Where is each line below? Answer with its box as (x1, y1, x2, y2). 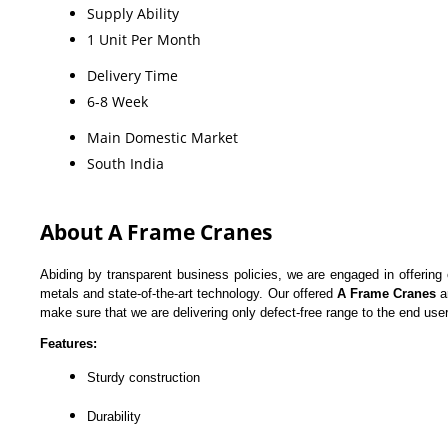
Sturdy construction (87, 369, 200, 385)
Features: (40, 335, 97, 351)
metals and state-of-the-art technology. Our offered (40, 285, 337, 301)
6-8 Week (87, 91, 148, 111)
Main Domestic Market (87, 127, 238, 147)
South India (87, 153, 164, 173)
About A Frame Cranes (40, 217, 272, 246)
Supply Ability (87, 3, 179, 23)
